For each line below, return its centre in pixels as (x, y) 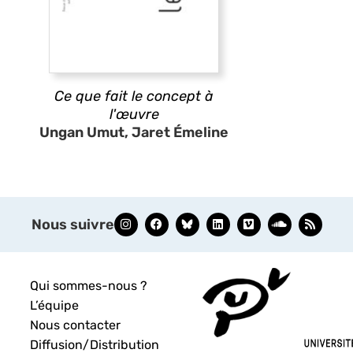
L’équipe (55, 305)
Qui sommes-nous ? (89, 285)
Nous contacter (76, 325)
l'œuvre (134, 114)
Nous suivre (72, 224)
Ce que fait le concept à (134, 96)
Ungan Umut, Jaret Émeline (134, 132)
